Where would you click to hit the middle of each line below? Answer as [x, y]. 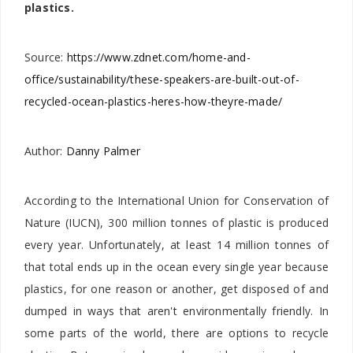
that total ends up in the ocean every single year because [176, 267]
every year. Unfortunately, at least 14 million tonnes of [176, 245]
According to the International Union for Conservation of [176, 201]
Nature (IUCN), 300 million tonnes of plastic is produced [176, 223]
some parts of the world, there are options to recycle [176, 333]
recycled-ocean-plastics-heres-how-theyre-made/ [154, 102]
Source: [46, 58]
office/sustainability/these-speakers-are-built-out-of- [162, 80]
